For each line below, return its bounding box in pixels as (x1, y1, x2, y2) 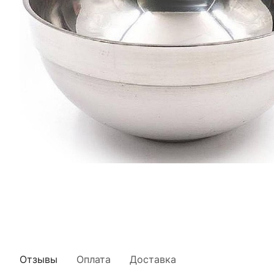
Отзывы (20, 253, 57, 265)
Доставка (130, 253, 176, 265)
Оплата (76, 253, 111, 265)
